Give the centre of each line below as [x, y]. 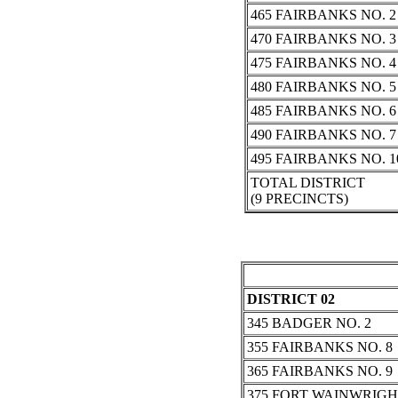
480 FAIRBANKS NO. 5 [323, 87]
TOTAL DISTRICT [307, 183]
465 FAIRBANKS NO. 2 [323, 15]
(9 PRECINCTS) [299, 199]
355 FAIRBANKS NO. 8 [319, 347]
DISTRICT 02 [291, 299]
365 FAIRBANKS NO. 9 [319, 371]
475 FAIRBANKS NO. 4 [323, 63]
